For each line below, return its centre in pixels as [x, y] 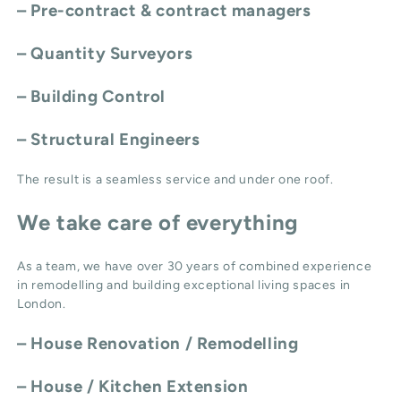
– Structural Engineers [109, 140]
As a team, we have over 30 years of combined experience [195, 267]
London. [42, 304]
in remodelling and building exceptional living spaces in [184, 286]
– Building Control [92, 97]
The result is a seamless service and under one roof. [175, 180]
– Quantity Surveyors [105, 54]
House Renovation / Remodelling [165, 344]
